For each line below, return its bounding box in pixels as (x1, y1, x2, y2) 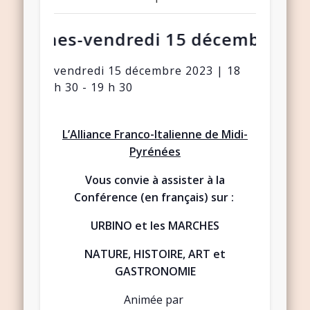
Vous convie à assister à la (85, 172, 225, 188)
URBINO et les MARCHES (91, 218, 219, 234)
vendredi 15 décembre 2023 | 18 (54, 63, 241, 79)
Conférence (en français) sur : (73, 190, 234, 206)
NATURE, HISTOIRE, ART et (84, 246, 226, 262)
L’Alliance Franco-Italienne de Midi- (62, 127, 248, 143)
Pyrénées (129, 144, 181, 160)
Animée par (124, 292, 186, 308)
